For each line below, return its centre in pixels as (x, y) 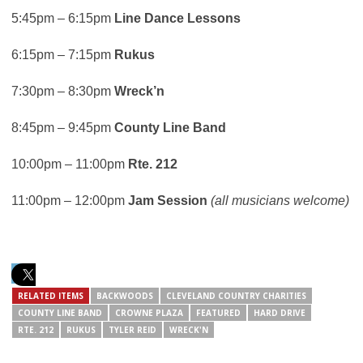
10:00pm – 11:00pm (70, 164)
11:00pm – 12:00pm (70, 201)
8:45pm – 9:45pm (63, 128)
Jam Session (168, 201)
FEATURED (218, 313)
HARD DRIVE (280, 313)
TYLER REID (132, 330)
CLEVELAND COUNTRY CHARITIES (236, 296)
